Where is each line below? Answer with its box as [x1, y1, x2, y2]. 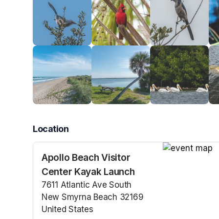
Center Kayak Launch [42, 166, 135, 178]
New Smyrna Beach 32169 [42, 192, 144, 202]
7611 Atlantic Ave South [42, 180, 132, 190]
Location [33, 124, 69, 134]
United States [42, 204, 93, 215]
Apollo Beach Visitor [42, 152, 131, 164]
